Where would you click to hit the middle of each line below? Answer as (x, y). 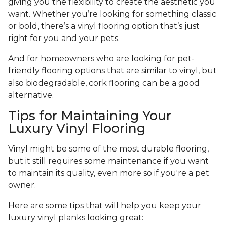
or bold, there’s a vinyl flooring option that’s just (104, 26)
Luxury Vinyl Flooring (77, 128)
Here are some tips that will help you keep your (105, 206)
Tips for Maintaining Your (90, 116)
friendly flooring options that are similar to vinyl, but (112, 71)
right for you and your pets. (64, 39)
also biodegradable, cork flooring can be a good (104, 83)
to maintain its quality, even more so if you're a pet (109, 173)
